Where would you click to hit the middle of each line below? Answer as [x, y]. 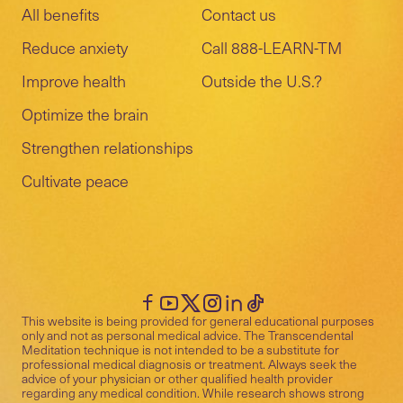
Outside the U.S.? [262, 81]
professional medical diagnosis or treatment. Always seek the [189, 364]
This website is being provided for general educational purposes [198, 321]
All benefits [61, 14]
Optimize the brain [85, 114]
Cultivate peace [75, 180]
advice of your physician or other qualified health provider [177, 378]
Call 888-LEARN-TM [272, 47]
